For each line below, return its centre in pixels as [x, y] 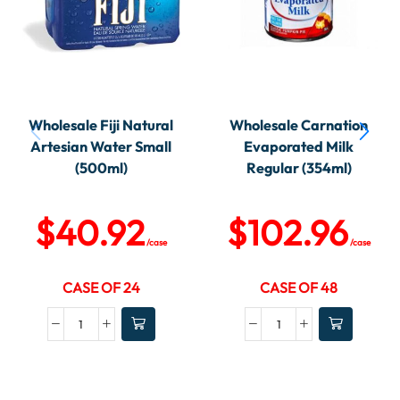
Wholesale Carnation [299, 125]
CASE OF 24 [101, 287]
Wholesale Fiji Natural [101, 125]
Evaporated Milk [299, 147]
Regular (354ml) [299, 168]
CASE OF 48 [299, 287]
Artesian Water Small [101, 147]
